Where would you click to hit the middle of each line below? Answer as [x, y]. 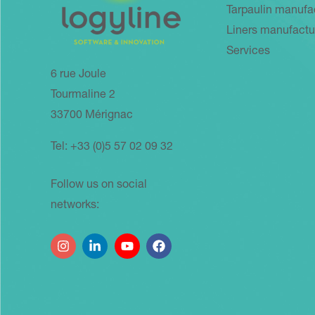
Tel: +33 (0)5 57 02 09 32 [112, 148]
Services [248, 52]
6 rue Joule [78, 75]
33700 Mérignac [92, 116]
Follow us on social [99, 186]
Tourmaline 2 [83, 96]
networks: [75, 206]
